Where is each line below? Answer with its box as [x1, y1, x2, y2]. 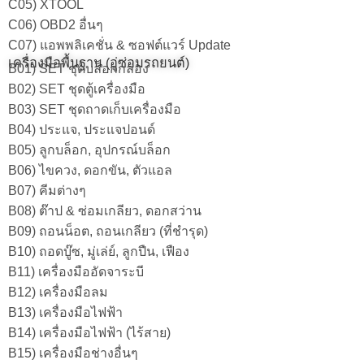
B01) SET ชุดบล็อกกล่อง [8, 61, 149, 76]
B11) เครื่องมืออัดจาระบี [8, 264, 144, 279]
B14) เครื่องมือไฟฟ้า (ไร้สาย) [8, 325, 171, 340]
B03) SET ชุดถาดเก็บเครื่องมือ [8, 102, 181, 116]
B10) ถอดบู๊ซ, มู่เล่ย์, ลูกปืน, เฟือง [8, 244, 189, 258]
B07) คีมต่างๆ [8, 183, 86, 197]
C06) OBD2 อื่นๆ [8, 17, 103, 32]
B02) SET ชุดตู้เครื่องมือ [8, 81, 145, 96]
